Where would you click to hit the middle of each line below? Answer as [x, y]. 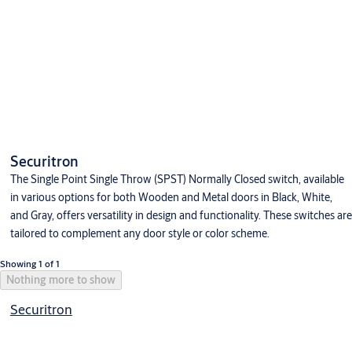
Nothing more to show [61, 280]
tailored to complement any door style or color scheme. [139, 234]
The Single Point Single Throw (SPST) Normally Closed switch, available [177, 180]
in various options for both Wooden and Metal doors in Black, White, [171, 198]
